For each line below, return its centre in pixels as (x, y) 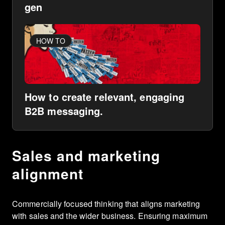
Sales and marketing (86, 156)
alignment (48, 174)
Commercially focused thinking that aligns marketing (106, 204)
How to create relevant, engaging (105, 97)
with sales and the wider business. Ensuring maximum (110, 216)
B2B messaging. (64, 111)
